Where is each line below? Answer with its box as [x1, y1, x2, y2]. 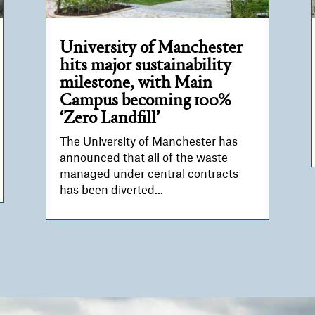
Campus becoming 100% [59, 91, 231, 110]
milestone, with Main [59, 74, 212, 92]
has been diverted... [59, 184, 163, 196]
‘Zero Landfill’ [59, 109, 160, 127]
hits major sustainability [59, 56, 231, 75]
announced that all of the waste [59, 152, 228, 164]
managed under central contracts [59, 168, 238, 180]
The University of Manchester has [59, 136, 238, 148]
